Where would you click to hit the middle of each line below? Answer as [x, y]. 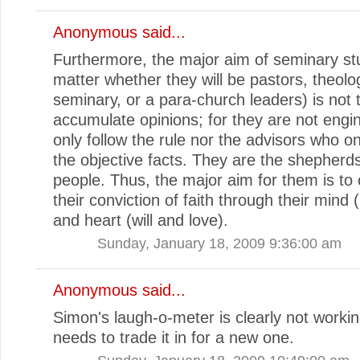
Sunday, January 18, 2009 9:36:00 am [219, 243]
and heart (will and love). [141, 220]
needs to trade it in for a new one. [174, 337]
